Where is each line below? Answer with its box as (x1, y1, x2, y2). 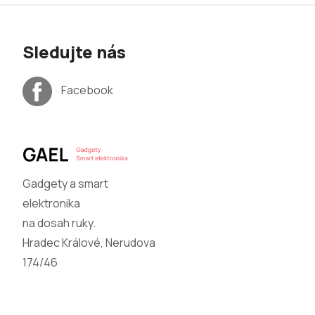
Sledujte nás (22, 40, 126, 64)
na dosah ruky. (22, 214, 96, 231)
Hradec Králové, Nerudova (22, 234, 155, 250)
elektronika (22, 195, 80, 211)
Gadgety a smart (22, 175, 108, 191)
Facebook (61, 82, 113, 98)
